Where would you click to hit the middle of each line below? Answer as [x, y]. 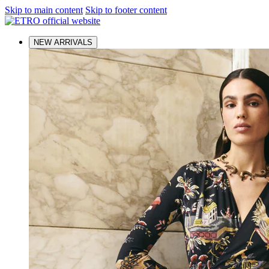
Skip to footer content [126, 10]
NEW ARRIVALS [63, 42]
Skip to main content [44, 10]
